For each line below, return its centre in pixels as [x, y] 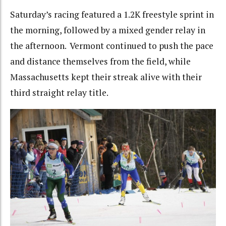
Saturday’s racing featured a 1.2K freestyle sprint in [112, 14]
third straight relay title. [59, 92]
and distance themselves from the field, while [100, 61]
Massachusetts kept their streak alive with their [106, 77]
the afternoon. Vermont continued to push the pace [112, 45]
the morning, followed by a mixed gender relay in [108, 30]
